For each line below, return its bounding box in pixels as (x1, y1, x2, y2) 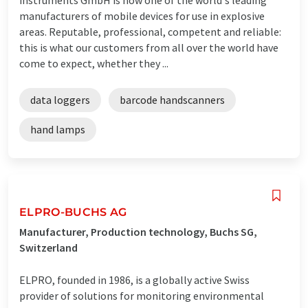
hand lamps (30, 122, 85, 136)
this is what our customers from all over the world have (19, 40, 278, 54)
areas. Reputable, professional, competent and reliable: (19, 24, 281, 38)
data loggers (30, 92, 90, 107)
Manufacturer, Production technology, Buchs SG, (19, 224, 257, 239)
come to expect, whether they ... (19, 56, 168, 70)
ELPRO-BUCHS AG (19, 205, 127, 219)
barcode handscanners (120, 92, 225, 107)
